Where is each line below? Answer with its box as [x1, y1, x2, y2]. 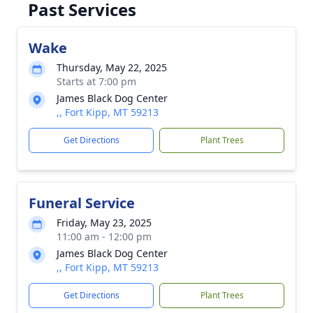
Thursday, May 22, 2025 [57, 61, 167, 74]
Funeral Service [29, 194, 135, 212]
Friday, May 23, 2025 [57, 216, 152, 229]
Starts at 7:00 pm [57, 75, 136, 88]
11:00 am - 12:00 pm [57, 230, 152, 243]
